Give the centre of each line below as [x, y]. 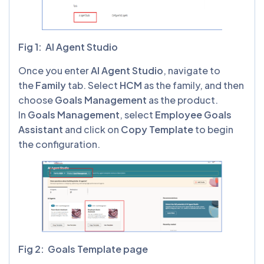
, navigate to [192, 71]
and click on [92, 130]
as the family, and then [193, 85]
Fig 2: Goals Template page [84, 249]
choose [37, 100]
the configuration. [59, 144]
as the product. [182, 100]
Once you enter [55, 71]
